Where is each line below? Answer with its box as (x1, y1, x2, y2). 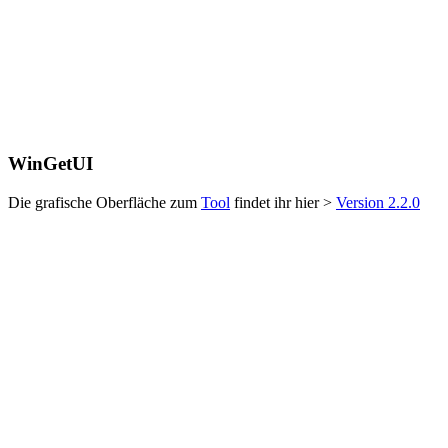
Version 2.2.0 (336, 193, 420, 211)
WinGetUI (8, 153, 93, 175)
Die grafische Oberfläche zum (8, 193, 201, 211)
